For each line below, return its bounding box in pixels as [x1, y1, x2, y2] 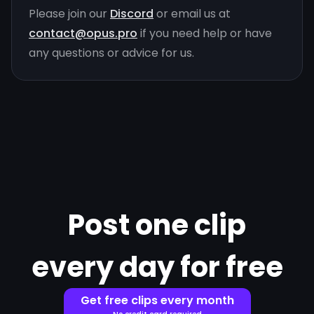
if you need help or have [137, 25, 272, 41]
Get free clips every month [80, 292, 234, 308]
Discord [110, 5, 153, 22]
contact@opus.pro [29, 25, 137, 41]
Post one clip [68, 205, 246, 245]
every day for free [31, 247, 283, 287]
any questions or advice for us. [29, 44, 194, 61]
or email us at [153, 5, 231, 22]
